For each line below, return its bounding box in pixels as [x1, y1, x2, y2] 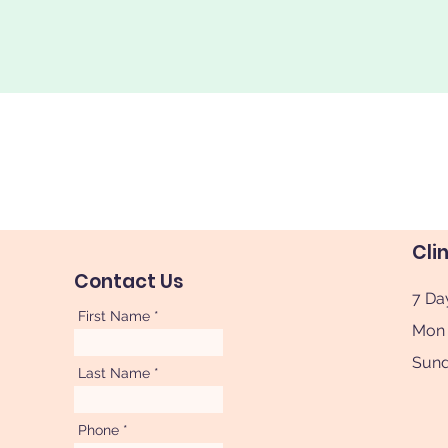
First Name [77, 308, 150, 324]
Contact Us [73, 268, 184, 295]
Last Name [77, 365, 150, 381]
